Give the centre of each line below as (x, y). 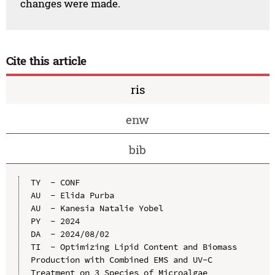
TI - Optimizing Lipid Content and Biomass (134, 247)
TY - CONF (55, 183)
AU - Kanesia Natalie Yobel (97, 208)
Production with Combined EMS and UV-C (121, 260)
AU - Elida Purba (72, 196)
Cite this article (46, 60)
